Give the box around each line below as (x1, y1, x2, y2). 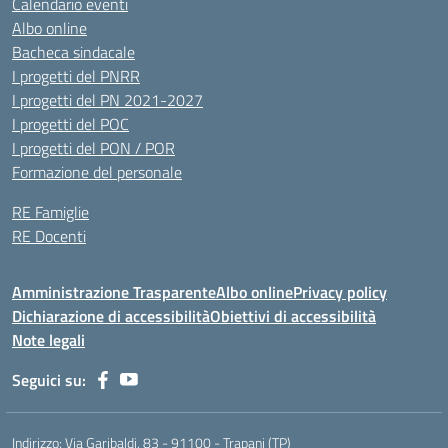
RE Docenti (12, 224, 86, 248)
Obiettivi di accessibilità (210, 304, 376, 328)
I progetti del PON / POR (12, 136, 175, 160)
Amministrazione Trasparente (12, 280, 216, 304)
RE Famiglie (12, 200, 89, 224)
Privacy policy (293, 280, 387, 304)
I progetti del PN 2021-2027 (12, 88, 203, 112)
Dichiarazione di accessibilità (12, 304, 210, 328)
